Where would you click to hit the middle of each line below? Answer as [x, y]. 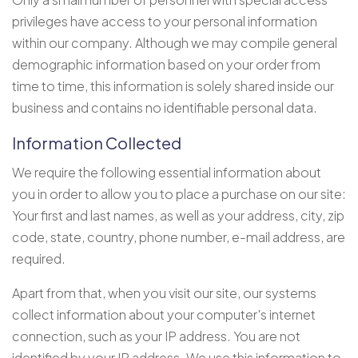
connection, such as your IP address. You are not [156, 336]
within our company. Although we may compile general [175, 42]
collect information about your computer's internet [164, 314]
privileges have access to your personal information [165, 21]
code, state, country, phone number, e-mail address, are [179, 237]
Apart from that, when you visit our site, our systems [164, 292]
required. [39, 258]
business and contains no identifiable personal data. [165, 107]
